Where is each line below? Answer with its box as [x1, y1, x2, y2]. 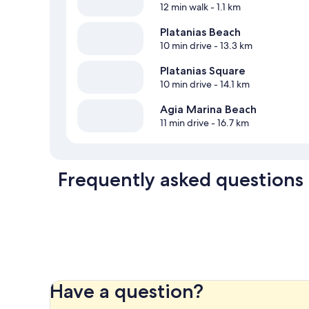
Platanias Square [160, 63, 246, 77]
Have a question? [50, 279, 203, 303]
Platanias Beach [160, 25, 241, 39]
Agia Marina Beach [160, 102, 257, 116]
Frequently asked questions [58, 167, 303, 191]
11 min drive [160, 116, 209, 129]
